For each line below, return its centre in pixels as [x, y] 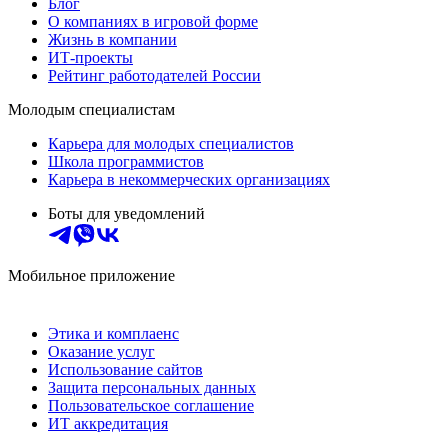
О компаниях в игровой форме [153, 22]
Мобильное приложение [91, 276]
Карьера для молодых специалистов [171, 144]
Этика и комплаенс [113, 334]
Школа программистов [126, 162]
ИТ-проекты [90, 58]
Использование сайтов [125, 370]
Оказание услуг [101, 352]
